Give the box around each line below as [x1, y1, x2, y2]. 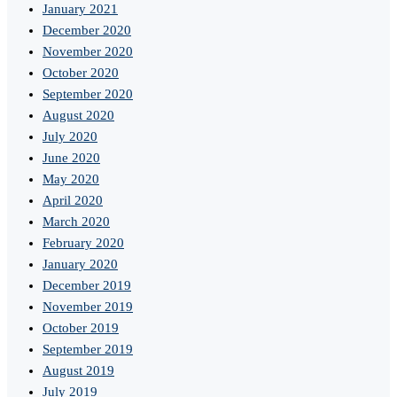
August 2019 [43, 363, 114, 378]
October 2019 [43, 321, 119, 336]
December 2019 [43, 278, 131, 293]
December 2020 [43, 23, 131, 38]
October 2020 [43, 66, 119, 81]
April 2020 [43, 193, 103, 208]
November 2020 [43, 44, 133, 59]
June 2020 [43, 151, 100, 166]
